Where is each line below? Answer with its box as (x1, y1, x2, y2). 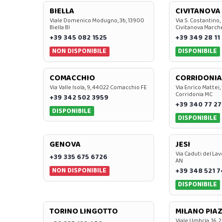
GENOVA (50, 138, 81, 151)
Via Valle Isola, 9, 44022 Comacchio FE (50, 82, 147, 92)
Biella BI (50, 23, 70, 33)
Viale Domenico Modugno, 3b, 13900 (50, 16, 144, 26)
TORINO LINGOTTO (50, 205, 118, 218)
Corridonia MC (175, 89, 213, 99)
